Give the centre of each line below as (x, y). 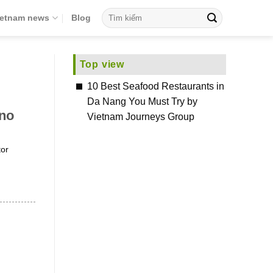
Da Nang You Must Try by (142, 101)
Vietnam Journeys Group (140, 117)
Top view (102, 64)
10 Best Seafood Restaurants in (155, 86)
